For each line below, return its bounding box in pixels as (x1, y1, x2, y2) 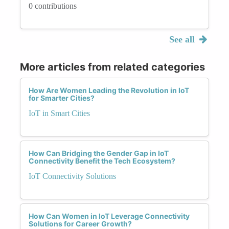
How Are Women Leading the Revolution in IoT (29, 85, 189, 95)
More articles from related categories (20, 60, 205, 73)
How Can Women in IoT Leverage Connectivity (29, 211, 190, 220)
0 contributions (29, 1, 77, 10)
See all (169, 34, 197, 44)
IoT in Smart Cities (29, 108, 90, 118)
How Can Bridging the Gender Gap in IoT (29, 148, 169, 157)
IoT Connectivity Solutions (29, 171, 116, 180)
